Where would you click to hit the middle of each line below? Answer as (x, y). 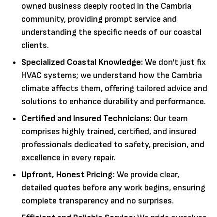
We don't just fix (174, 62)
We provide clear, (147, 175)
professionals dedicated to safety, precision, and (113, 145)
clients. (35, 46)
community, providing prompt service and (99, 19)
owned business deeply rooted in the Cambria (106, 6)
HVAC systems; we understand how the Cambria (112, 76)
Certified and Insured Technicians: (86, 119)
